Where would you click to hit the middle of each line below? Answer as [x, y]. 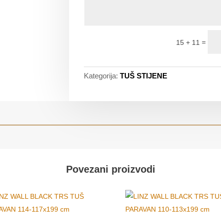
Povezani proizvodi [110, 169]
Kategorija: [101, 76]
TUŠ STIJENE [144, 76]
